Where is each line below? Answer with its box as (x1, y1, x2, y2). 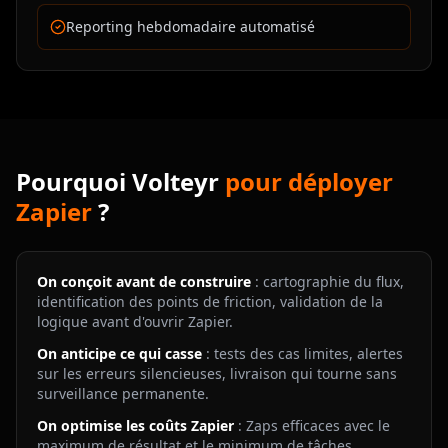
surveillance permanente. (37, 384, 209, 403)
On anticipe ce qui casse (37, 344, 202, 363)
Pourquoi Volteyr (16, 165, 225, 198)
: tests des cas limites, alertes (202, 344, 403, 363)
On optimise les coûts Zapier (37, 416, 234, 435)
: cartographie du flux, (251, 272, 404, 291)
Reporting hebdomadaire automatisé (66, 17, 315, 36)
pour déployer (225, 165, 393, 198)
